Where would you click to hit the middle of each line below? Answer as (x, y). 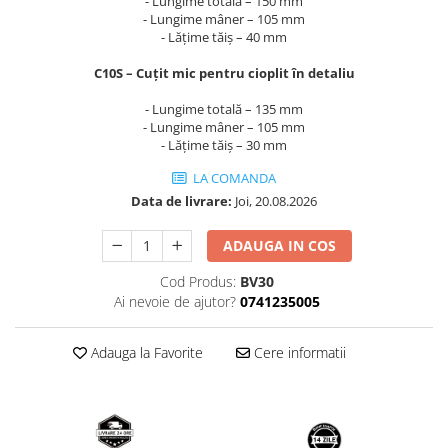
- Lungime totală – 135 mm (224, 109)
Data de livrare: (181, 201)
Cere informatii (297, 353)
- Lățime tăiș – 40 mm (224, 37)
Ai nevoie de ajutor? (174, 302)
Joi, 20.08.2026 (274, 201)
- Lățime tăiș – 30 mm (224, 145)
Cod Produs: (197, 282)
